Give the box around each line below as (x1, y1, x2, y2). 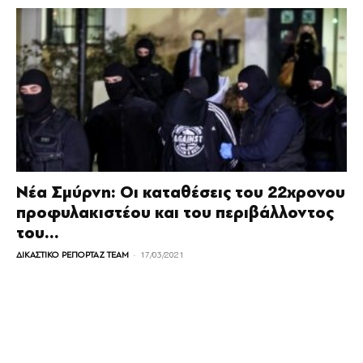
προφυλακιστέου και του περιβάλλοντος (16, 202, 334, 223)
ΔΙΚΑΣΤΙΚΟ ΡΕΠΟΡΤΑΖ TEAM (16, 249, 129, 260)
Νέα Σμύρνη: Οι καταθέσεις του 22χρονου (16, 181, 345, 203)
